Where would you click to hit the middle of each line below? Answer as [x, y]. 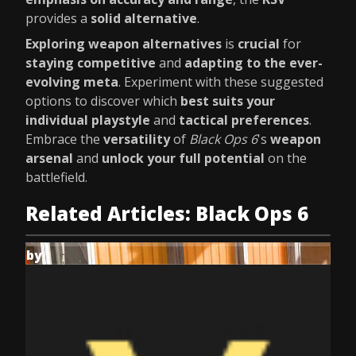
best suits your [228, 101]
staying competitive [91, 63]
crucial [259, 44]
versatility [137, 139]
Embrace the [64, 139]
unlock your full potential [183, 158]
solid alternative [144, 18]
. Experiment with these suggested [221, 82]
